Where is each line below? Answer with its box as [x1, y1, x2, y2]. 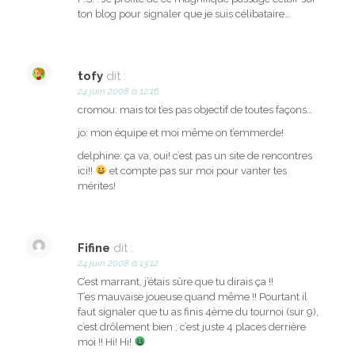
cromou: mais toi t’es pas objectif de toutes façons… [78, 104, 312, 116]
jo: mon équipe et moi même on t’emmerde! [78, 127, 284, 139]
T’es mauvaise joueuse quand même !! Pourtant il [78, 291, 307, 303]
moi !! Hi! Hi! [78, 336, 134, 349]
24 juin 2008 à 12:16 [78, 86, 159, 97]
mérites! [78, 180, 116, 193]
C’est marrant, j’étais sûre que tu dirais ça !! [78, 276, 273, 288]
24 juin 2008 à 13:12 [78, 258, 158, 269]
